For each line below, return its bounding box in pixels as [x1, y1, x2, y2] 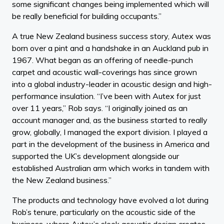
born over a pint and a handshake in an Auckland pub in [12, 42, 208, 53]
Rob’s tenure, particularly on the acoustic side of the [12, 206, 195, 217]
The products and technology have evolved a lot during [12, 194, 208, 205]
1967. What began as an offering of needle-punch [12, 54, 193, 65]
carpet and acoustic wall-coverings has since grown [12, 66, 197, 77]
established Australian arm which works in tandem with [12, 162, 209, 173]
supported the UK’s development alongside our [12, 150, 179, 161]
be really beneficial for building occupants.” [12, 10, 161, 21]
